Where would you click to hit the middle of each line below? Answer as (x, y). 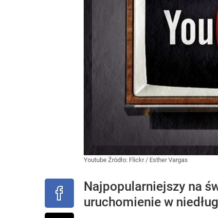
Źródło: (118, 160)
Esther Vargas (169, 160)
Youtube (96, 160)
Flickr (136, 160)
